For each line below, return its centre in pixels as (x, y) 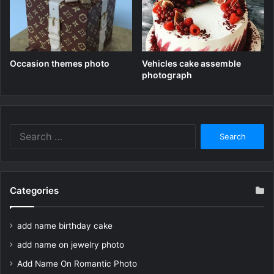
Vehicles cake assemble (191, 64)
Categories (34, 191)
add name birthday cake (65, 226)
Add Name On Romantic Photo (77, 264)
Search (208, 130)
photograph (167, 75)
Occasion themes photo (60, 64)
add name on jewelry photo (71, 245)
